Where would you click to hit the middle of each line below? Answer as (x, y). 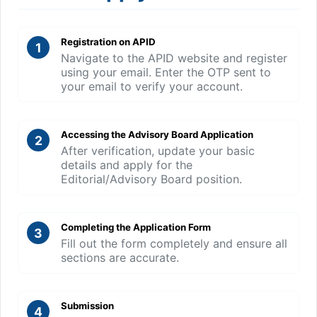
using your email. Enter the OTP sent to (166, 72)
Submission (87, 306)
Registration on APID (108, 42)
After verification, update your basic (158, 151)
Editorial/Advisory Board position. (151, 179)
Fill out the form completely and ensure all (174, 243)
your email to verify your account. (152, 86)
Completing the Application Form (136, 227)
